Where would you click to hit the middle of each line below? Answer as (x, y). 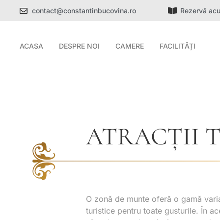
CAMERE (130, 46)
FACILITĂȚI (178, 46)
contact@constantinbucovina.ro (84, 11)
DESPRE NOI (80, 46)
